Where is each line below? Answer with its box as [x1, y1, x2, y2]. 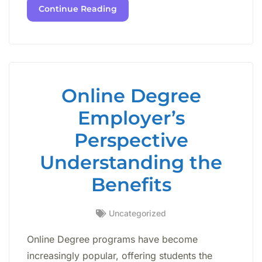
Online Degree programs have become [27, 233, 198, 246]
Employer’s [77, 106, 185, 130]
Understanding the [40, 151, 222, 174]
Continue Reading [39, 4, 117, 15]
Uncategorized [109, 208, 166, 219]
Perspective [74, 129, 188, 152]
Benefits [91, 173, 171, 196]
